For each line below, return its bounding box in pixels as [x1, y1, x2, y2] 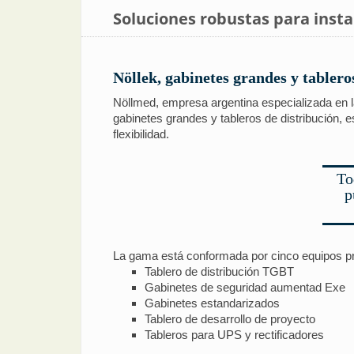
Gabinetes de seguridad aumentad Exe [145, 281, 345, 295]
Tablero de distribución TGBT [145, 265, 294, 279]
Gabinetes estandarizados [145, 296, 280, 311]
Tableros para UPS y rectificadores [145, 328, 324, 342]
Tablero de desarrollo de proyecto [145, 312, 315, 326]
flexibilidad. [113, 126, 169, 141]
